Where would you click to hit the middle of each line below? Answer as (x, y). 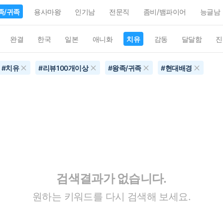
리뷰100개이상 (65, 68)
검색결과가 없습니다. (111, 178)
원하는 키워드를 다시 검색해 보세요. (111, 196)
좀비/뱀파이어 (165, 12)
